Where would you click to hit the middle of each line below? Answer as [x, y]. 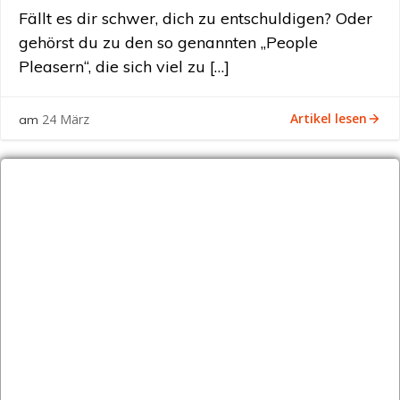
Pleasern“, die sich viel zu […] [124, 67]
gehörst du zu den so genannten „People [168, 42]
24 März [66, 119]
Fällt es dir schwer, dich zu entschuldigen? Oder [196, 18]
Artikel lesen [329, 118]
